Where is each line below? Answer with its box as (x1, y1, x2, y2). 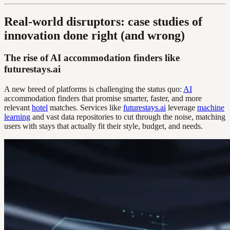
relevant (4, 103, 32, 112)
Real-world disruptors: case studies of (4, 14, 202, 28)
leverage (166, 103, 197, 112)
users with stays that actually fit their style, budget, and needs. (4, 122, 203, 131)
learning (4, 112, 30, 122)
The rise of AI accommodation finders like (4, 52, 180, 64)
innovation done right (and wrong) (4, 28, 185, 42)
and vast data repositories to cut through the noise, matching (30, 112, 225, 122)
